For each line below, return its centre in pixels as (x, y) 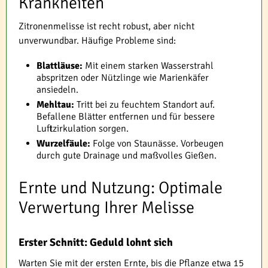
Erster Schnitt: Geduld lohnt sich (96, 243)
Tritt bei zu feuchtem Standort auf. (144, 105)
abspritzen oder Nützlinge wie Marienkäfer (123, 78)
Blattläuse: (60, 66)
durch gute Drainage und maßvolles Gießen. (127, 156)
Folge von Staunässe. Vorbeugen (157, 144)
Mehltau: (55, 105)
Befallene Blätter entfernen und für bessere (126, 117)
